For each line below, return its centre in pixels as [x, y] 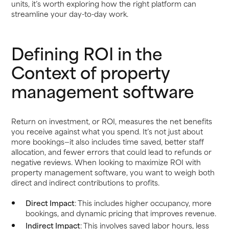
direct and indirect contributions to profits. [86, 182]
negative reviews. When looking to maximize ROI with [106, 162]
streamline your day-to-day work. [70, 14]
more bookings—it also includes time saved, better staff [108, 141]
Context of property [91, 71]
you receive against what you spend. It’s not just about [107, 131]
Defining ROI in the [87, 52]
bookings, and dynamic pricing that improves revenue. [121, 213]
